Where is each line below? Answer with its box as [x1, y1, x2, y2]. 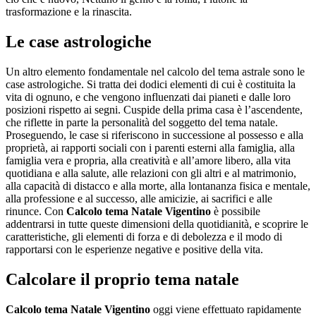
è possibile [211, 205, 260, 217]
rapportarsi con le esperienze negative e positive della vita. [6, 243, 263, 255]
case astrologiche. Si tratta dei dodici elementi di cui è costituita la [6, 78, 296, 90]
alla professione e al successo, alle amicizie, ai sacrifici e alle [6, 192, 272, 205]
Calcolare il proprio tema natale [6, 269, 239, 288]
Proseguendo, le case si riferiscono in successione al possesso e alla [6, 128, 303, 141]
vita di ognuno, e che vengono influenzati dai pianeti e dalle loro [6, 90, 291, 103]
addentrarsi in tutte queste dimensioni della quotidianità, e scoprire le [6, 217, 308, 230]
